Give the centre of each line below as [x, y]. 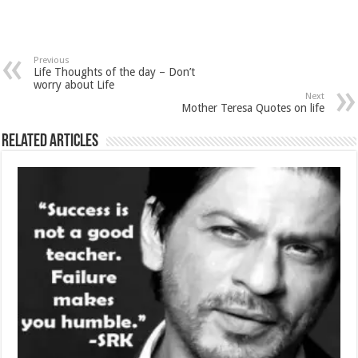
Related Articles [50, 141]
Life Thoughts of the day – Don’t [115, 72]
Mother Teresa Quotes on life [253, 107]
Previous [52, 60]
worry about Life [74, 84]
